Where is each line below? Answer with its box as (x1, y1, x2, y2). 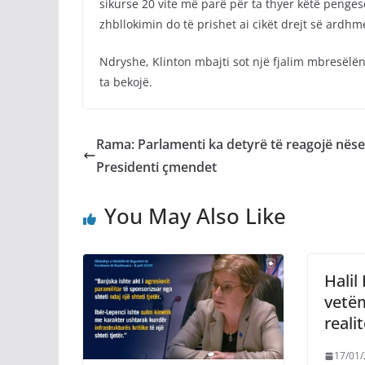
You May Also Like (104, 201, 286, 231)
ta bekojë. (99, 74, 152, 90)
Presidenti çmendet (96, 158, 217, 176)
